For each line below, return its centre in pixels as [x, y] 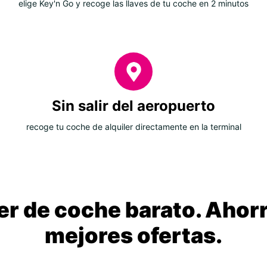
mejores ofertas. [133, 236]
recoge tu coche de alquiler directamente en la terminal [133, 127]
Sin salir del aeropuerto [133, 106]
